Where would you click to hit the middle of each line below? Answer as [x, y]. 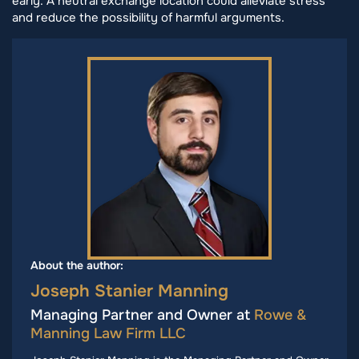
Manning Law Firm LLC [108, 334]
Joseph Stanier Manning [129, 291]
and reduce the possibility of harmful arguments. [148, 18]
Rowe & [280, 315]
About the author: [77, 266]
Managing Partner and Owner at [142, 315]
